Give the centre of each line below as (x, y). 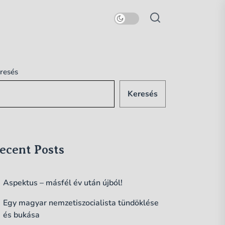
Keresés (143, 94)
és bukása (21, 215)
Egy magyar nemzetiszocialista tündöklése (81, 203)
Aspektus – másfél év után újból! (63, 183)
